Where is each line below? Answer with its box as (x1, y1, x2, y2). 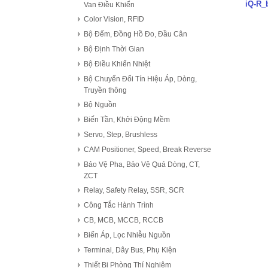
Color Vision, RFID (84, 15, 144, 23)
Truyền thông (84, 86, 127, 93)
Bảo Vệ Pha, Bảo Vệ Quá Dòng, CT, (84, 160, 200, 169)
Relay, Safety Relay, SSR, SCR (84, 186, 184, 194)
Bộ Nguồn (84, 100, 117, 109)
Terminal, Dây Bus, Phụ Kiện (84, 246, 176, 254)
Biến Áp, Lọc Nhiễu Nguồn (84, 231, 170, 239)
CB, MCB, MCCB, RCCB (84, 216, 163, 224)
